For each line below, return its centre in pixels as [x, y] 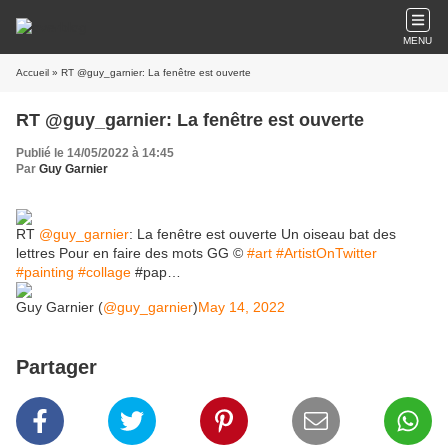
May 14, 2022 [241, 307]
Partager [56, 367]
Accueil [32, 72]
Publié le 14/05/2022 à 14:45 [95, 153]
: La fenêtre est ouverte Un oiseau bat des [262, 234]
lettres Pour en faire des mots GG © [131, 253]
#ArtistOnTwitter [326, 253]
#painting [45, 272]
